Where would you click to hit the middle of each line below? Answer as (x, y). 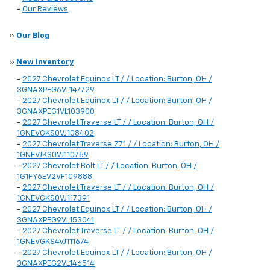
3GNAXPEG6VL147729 (56, 90)
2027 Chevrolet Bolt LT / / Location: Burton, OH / (110, 166)
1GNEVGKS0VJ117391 (53, 199)
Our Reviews (45, 10)
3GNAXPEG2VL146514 (56, 264)
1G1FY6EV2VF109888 (55, 177)
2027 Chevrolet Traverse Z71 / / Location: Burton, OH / (121, 145)
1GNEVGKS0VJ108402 (55, 134)
